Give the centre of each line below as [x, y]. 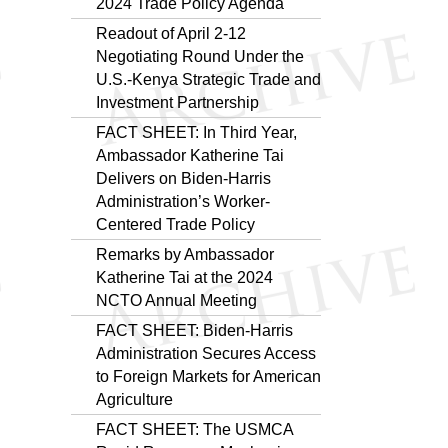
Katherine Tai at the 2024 [184, 277]
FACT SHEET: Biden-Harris [194, 330]
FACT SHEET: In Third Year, [196, 132]
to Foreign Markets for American [208, 376]
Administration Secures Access [206, 353]
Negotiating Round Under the [200, 56]
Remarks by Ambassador [185, 254]
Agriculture [134, 399]
